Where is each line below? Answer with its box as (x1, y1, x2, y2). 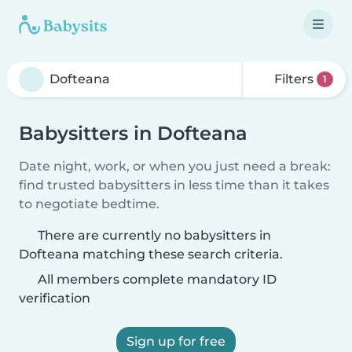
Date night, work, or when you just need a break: (19, 159, 331, 174)
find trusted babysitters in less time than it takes (19, 178, 329, 192)
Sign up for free (126, 334, 225, 349)
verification (19, 291, 90, 306)
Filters (271, 71, 317, 86)
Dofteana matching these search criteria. (19, 247, 283, 262)
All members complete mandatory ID (35, 272, 277, 287)
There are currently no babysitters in (38, 228, 271, 243)
